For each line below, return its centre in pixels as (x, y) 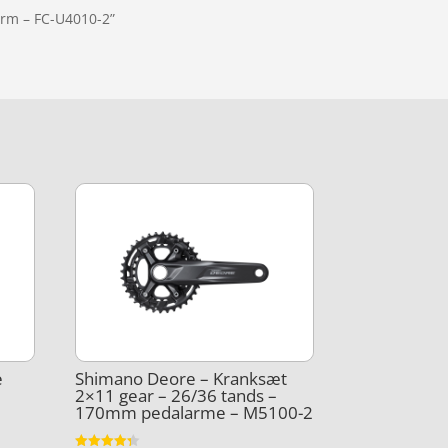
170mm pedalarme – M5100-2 (194, 413)
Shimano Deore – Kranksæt (181, 379)
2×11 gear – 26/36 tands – (176, 396)
